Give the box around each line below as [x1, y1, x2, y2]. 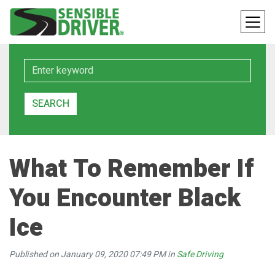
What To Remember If [9, 151, 254, 187]
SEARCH [32, 96, 69, 111]
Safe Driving [177, 248, 223, 261]
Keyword [23, 58, 59, 72]
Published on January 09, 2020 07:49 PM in [9, 248, 177, 261]
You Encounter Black [9, 180, 241, 217]
